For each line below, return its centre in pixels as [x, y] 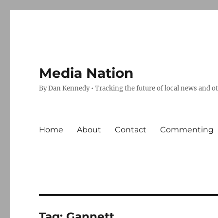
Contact [131, 129]
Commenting [187, 129]
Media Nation [86, 73]
